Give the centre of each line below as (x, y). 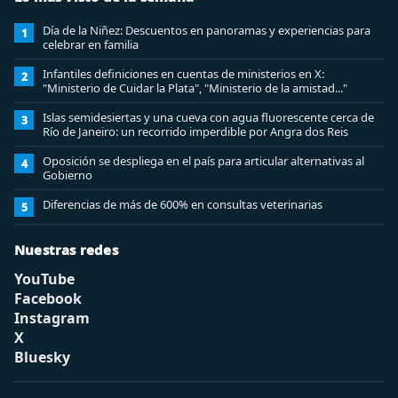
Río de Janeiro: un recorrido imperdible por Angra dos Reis (195, 131)
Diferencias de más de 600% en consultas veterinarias (183, 204)
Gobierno (68, 175)
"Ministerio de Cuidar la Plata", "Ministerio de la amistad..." (195, 88)
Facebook (48, 298)
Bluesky (42, 357)
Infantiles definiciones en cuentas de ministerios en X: (183, 74)
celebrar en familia (91, 44)
